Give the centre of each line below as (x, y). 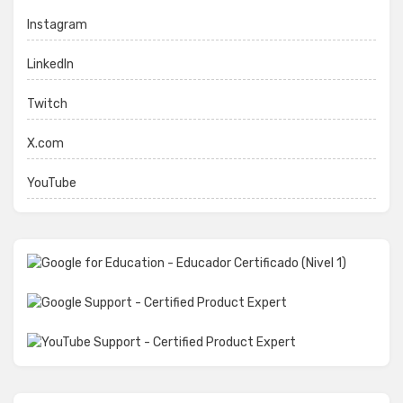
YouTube (52, 184)
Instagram (57, 25)
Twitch (47, 104)
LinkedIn (50, 65)
